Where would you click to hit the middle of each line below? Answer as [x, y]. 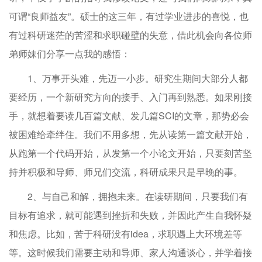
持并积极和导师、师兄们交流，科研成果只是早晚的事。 [126, 172]
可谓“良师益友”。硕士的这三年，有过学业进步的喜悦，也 [129, 16]
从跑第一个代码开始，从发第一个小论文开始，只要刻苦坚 [130, 153]
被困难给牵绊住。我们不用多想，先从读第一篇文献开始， [130, 135]
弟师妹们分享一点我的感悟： [70, 54]
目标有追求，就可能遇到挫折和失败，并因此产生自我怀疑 [130, 215]
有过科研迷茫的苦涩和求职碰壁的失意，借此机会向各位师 [130, 35]
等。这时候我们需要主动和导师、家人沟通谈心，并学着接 [130, 253]
